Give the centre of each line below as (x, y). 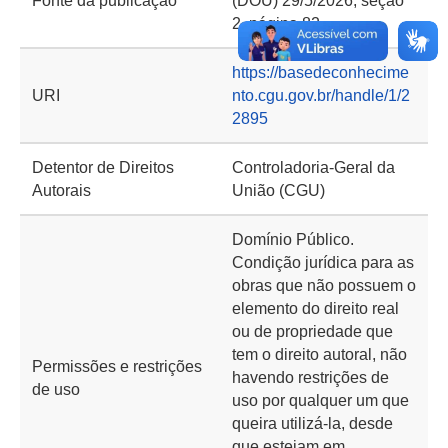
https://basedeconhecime (320, 72)
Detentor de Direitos (103, 167)
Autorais (61, 190)
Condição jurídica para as (323, 262)
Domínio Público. (293, 239)
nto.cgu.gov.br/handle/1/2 (321, 95)
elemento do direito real (315, 308)
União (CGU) (278, 190)
